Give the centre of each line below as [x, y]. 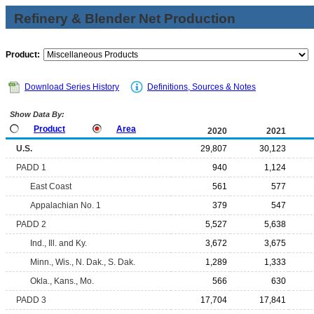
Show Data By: [36, 114]
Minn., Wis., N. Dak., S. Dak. [83, 262]
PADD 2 [31, 224]
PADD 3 [31, 300]
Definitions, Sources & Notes [202, 87]
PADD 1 [31, 168]
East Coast [51, 186]
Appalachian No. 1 [66, 205]
